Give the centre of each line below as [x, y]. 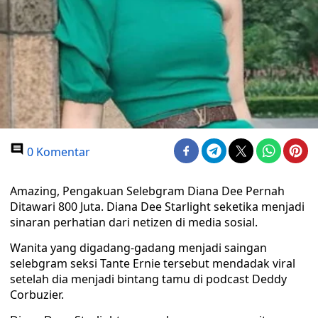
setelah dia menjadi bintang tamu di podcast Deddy [148, 279]
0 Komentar [57, 152]
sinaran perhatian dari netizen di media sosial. [134, 222]
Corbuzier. [37, 295]
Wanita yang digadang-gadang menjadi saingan [138, 248]
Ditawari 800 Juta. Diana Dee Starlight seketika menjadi [157, 207]
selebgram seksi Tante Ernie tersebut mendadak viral [153, 263]
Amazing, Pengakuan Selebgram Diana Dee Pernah [147, 191]
